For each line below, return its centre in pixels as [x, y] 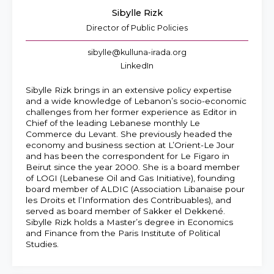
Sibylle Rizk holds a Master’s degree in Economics [129, 222]
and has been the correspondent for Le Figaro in [128, 156]
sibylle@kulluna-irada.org [137, 53]
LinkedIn [137, 65]
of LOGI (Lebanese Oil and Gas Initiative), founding [130, 178]
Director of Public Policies [137, 28]
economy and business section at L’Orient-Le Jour [130, 145]
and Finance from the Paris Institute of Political [123, 233]
